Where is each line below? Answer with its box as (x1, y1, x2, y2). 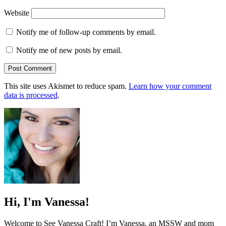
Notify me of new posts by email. (16, 45, 122, 54)
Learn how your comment (129, 81, 211, 90)
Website (4, 8, 29, 17)
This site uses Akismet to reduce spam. (4, 81, 129, 90)
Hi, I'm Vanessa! (4, 195, 89, 209)
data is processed (4, 90, 58, 99)
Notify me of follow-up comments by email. (16, 27, 156, 36)
